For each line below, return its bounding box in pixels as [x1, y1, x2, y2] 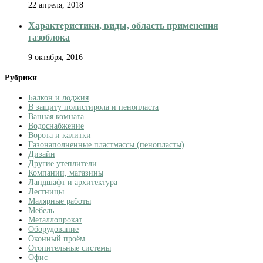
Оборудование [28, 225, 79, 234]
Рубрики [5, 73, 37, 82]
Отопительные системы [28, 244, 111, 253]
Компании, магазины [28, 168, 103, 178]
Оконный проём [28, 234, 85, 244]
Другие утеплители [28, 159, 97, 168]
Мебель [28, 206, 54, 215]
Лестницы [28, 187, 64, 197]
